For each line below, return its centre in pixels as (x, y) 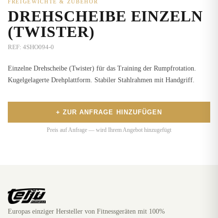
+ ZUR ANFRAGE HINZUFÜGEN (109, 112)
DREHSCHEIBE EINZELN (106, 16)
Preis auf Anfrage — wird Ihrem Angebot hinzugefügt (109, 130)
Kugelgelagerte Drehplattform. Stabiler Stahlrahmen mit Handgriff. (101, 80)
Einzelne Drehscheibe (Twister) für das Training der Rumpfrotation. (102, 68)
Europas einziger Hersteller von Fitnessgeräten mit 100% (86, 211)
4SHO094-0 (38, 47)
